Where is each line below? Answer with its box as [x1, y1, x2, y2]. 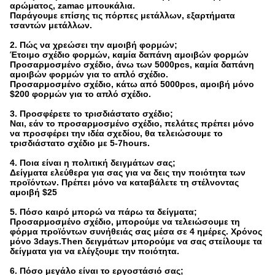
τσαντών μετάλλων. [10, 20, 92, 30]
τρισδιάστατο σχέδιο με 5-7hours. [10, 138, 150, 148]
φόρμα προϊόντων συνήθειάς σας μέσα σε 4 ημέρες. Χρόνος [10, 227, 262, 236]
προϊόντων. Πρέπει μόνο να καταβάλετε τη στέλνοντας [10, 177, 239, 187]
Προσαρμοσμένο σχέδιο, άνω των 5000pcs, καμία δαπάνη [10, 60, 254, 69]
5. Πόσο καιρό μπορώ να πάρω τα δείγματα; [10, 207, 197, 217]
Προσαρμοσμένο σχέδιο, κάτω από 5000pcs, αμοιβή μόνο [10, 79, 254, 89]
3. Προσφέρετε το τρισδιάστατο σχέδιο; [10, 109, 173, 118]
